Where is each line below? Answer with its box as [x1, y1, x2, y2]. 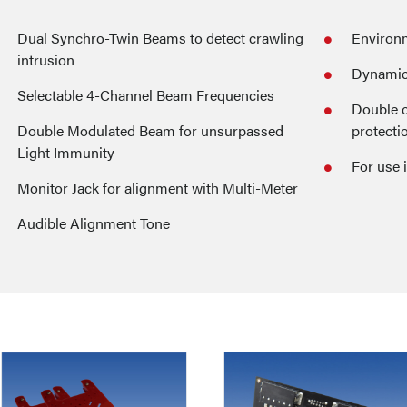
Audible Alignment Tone [17, 213, 170, 234]
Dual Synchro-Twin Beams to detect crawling [17, 27, 304, 49]
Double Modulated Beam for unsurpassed [17, 120, 283, 142]
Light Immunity [17, 142, 114, 164]
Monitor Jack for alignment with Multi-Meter [17, 177, 298, 199]
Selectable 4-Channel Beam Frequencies [17, 84, 274, 106]
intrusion [17, 49, 74, 71]
